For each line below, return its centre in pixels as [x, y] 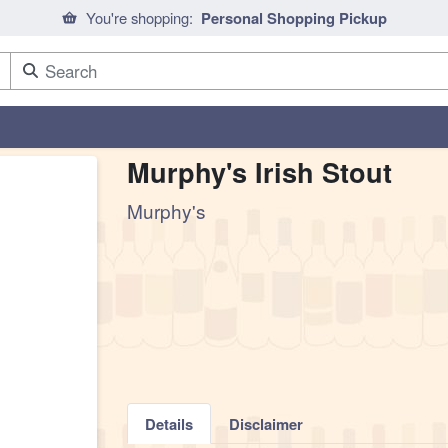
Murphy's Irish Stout [259, 172]
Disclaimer [265, 423]
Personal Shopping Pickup [294, 18]
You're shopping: [139, 18]
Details [168, 423]
